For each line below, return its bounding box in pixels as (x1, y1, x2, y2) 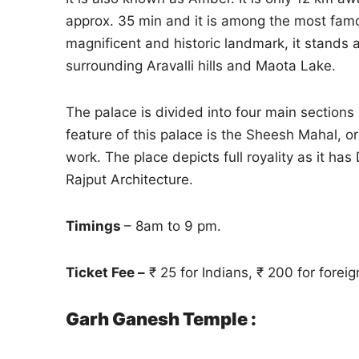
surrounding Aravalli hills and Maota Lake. (66, 57, 336, 74)
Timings (66, 217, 124, 234)
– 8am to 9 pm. (124, 217, 221, 234)
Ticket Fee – (66, 264, 145, 280)
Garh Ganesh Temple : (66, 308, 256, 329)
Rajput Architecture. (66, 171, 193, 188)
